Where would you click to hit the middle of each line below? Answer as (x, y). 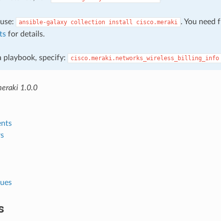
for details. (25, 34)
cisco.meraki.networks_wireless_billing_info (145, 58)
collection (88, 22)
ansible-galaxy (43, 22)
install (120, 22)
